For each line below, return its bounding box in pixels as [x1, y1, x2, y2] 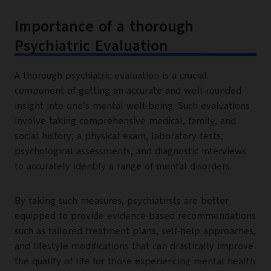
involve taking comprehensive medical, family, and [15, 114, 236, 128]
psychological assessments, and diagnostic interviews [15, 145, 246, 158]
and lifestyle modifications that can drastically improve [15, 240, 253, 253]
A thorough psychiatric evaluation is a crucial [15, 69, 207, 83]
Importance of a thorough [15, 15, 194, 37]
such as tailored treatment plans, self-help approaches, [15, 224, 256, 238]
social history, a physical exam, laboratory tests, [15, 129, 223, 143]
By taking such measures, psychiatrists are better [15, 194, 229, 208]
